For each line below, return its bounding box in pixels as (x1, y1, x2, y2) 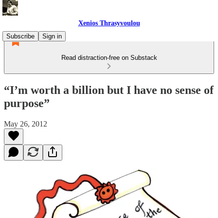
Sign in (42, 33, 62, 40)
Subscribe (6, 33, 35, 40)
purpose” (4, 96, 50, 109)
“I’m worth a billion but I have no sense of (4, 83, 214, 96)
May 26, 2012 (4, 119, 47, 128)
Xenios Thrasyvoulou (78, 19, 140, 27)
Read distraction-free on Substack (61, 54, 157, 61)
